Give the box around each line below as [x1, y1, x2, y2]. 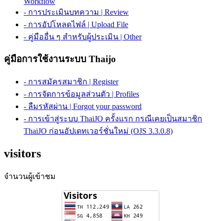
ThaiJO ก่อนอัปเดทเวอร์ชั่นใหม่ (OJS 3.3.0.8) [24, 127, 173, 136]
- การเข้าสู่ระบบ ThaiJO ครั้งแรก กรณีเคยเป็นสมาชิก [24, 114, 202, 123]
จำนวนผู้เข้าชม [4, 172, 56, 181]
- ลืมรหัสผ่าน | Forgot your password [24, 102, 142, 111]
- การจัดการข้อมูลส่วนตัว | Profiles [24, 90, 139, 99]
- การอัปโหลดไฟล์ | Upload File [24, 20, 128, 29]
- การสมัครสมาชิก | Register [24, 77, 118, 86]
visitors [4, 147, 41, 160]
